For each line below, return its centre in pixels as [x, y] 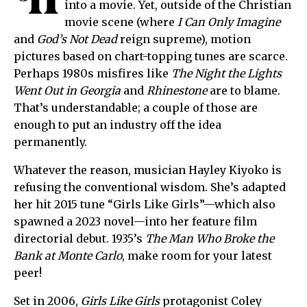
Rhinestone [177, 91]
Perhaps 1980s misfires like [93, 74]
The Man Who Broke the [210, 239]
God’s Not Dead [77, 39]
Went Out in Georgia [67, 91]
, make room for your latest [197, 256]
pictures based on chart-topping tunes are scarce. [151, 57]
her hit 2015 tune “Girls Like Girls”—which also [145, 205]
